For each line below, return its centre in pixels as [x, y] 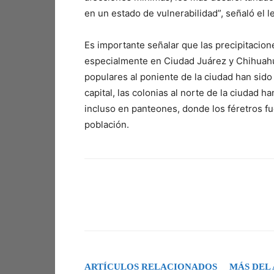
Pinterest [258, 205]
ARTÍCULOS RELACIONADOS [151, 267]
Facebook [129, 205]
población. [107, 124]
